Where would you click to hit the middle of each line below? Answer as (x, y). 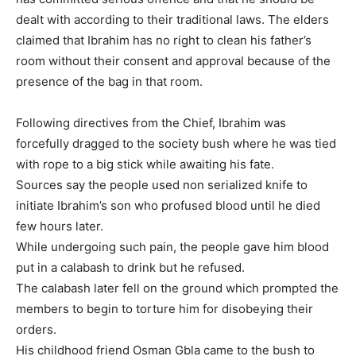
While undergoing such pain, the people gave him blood (172, 247)
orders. (36, 330)
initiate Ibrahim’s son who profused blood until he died (168, 206)
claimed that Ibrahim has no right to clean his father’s (164, 41)
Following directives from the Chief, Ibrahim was (151, 123)
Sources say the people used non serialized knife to (162, 185)
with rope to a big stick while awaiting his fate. (145, 164)
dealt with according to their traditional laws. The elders (172, 20)
